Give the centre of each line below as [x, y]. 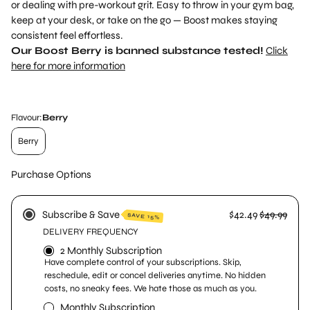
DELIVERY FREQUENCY [91, 232]
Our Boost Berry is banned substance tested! [137, 51]
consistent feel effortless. [67, 35]
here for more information [68, 66]
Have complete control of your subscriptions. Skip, [143, 262]
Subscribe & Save [81, 215]
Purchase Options [51, 174]
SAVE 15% [144, 216]
